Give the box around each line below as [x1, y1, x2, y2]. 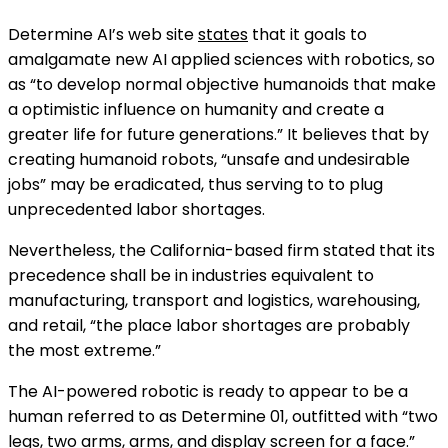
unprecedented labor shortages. [8, 198, 265, 221]
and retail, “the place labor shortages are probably [8, 314, 410, 337]
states [198, 23, 248, 46]
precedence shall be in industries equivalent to [8, 264, 374, 287]
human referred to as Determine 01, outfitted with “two [8, 405, 438, 428]
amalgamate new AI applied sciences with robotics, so [8, 48, 435, 71]
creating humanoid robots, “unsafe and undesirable [8, 148, 410, 171]
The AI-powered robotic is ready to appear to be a [8, 380, 408, 403]
